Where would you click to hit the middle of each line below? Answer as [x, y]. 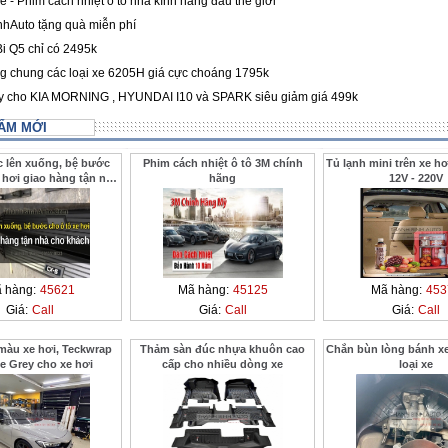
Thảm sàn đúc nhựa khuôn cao [222, 349]
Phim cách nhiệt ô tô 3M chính [222, 163]
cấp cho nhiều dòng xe [222, 364]
